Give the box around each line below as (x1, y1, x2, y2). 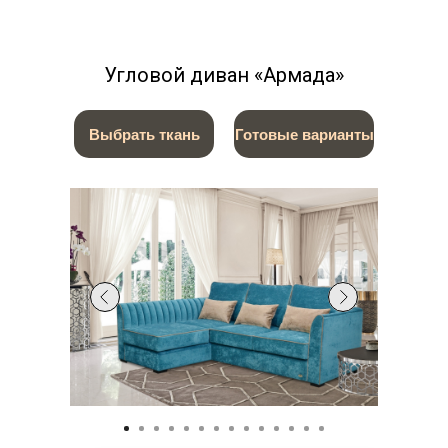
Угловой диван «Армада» (104, 63, 344, 87)
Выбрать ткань (88, 125, 200, 143)
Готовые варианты (234, 125, 374, 143)
